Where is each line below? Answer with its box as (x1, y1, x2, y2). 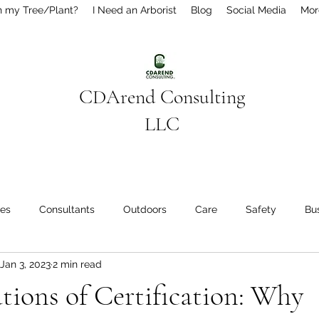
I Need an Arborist (93, 4, 177, 16)
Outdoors (123, 203, 167, 215)
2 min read (53, 258, 102, 270)
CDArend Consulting (79, 85, 246, 109)
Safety (246, 203, 276, 215)
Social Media (226, 4, 286, 16)
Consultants (39, 203, 95, 215)
